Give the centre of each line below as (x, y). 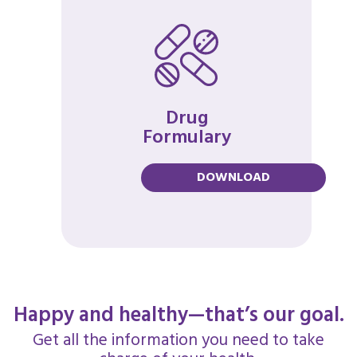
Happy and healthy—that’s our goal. (178, 316)
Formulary (186, 138)
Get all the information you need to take (178, 341)
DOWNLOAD (233, 178)
